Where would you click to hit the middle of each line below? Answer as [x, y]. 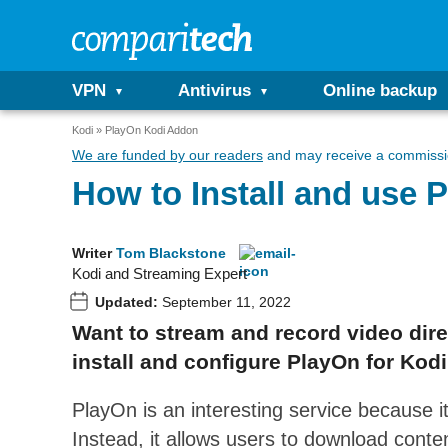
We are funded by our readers [167, 155]
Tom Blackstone [171, 253]
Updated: [126, 302]
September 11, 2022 [224, 302]
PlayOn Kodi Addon [151, 130]
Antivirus [214, 90]
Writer [92, 253]
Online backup [380, 90]
